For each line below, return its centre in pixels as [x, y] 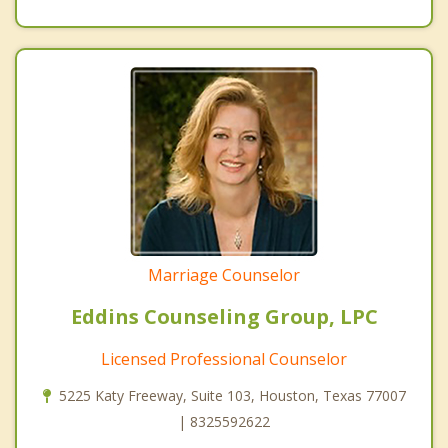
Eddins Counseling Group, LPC [224, 316]
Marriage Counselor [224, 274]
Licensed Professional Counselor [224, 358]
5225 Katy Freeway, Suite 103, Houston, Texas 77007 [232, 395]
